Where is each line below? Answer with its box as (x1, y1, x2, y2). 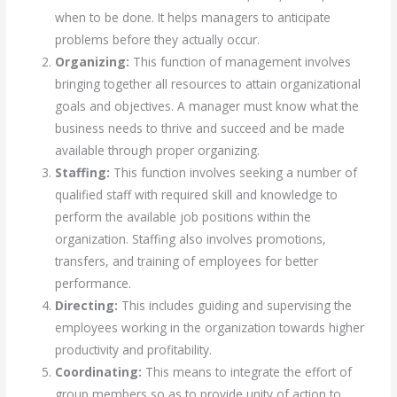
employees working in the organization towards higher (55, 318, 365, 336)
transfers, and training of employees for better (55, 252, 319, 269)
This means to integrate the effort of (142, 362, 353, 380)
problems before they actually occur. (55, 30, 261, 48)
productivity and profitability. (55, 340, 213, 358)
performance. (55, 274, 132, 292)
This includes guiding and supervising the (118, 296, 353, 314)
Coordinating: (55, 362, 143, 380)
